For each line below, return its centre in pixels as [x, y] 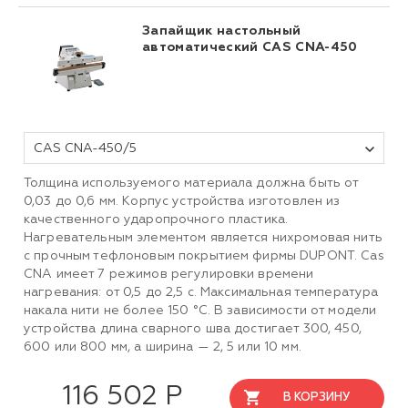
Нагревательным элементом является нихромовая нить [203, 238]
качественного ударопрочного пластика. [156, 220]
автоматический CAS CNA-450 [250, 48]
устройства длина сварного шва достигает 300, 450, [193, 329]
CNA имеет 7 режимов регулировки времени [169, 275]
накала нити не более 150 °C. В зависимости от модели [200, 311]
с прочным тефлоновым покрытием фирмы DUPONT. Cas [204, 256]
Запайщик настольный [222, 31]
